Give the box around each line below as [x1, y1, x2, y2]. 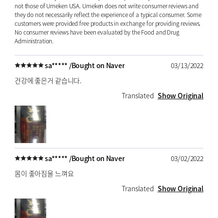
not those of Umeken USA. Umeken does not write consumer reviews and [15, 1, 199, 10]
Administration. [15, 36, 54, 45]
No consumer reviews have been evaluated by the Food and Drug [15, 27, 180, 36]
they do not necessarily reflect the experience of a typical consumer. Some [15, 10, 202, 18]
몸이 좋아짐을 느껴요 [15, 168, 74, 178]
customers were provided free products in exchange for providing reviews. [15, 18, 201, 27]
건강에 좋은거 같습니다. [15, 75, 82, 85]
